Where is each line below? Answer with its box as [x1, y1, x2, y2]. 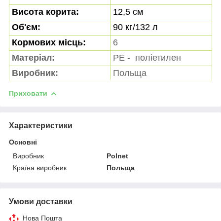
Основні [9, 138, 37, 146]
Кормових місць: [12, 37, 86, 48]
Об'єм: [12, 22, 40, 33]
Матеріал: [12, 53, 55, 63]
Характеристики [9, 121, 73, 130]
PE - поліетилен [113, 53, 181, 63]
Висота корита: [12, 7, 79, 17]
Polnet [107, 151, 129, 160]
